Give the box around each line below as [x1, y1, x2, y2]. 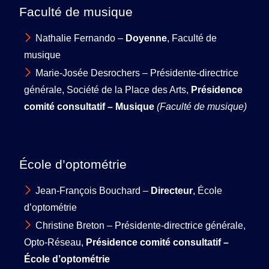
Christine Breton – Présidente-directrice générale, [35, 220, 246, 231]
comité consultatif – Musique [24, 101, 154, 112]
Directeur [151, 185, 193, 196]
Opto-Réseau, [24, 237, 86, 247]
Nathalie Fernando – [35, 32, 125, 43]
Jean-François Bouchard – [35, 185, 151, 196]
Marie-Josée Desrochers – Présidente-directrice [35, 67, 238, 78]
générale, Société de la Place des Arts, [24, 84, 191, 95]
